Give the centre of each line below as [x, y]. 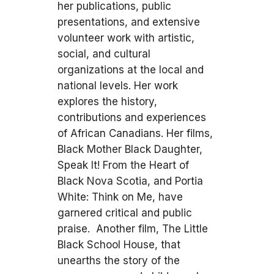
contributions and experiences [132, 117]
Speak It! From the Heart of [123, 165]
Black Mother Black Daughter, [130, 149]
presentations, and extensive [129, 22]
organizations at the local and [131, 70]
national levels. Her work [118, 86]
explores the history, [107, 102]
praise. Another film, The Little [133, 229]
